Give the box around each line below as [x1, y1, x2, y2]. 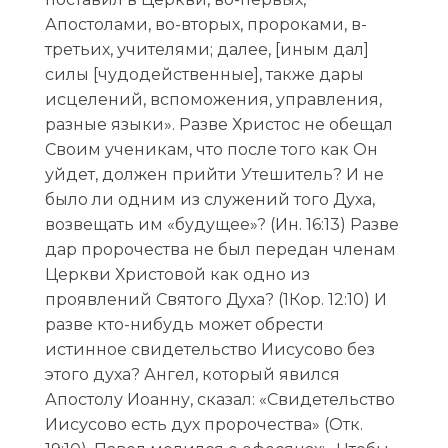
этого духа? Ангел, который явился [44, 364, 340, 384]
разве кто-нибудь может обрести [44, 314, 324, 334]
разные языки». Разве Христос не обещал [44, 114, 393, 134]
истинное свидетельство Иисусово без [44, 339, 375, 359]
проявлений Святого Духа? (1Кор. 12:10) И [44, 289, 387, 309]
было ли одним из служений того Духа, [44, 189, 375, 209]
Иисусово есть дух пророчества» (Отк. [44, 414, 363, 434]
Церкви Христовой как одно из [44, 264, 310, 284]
